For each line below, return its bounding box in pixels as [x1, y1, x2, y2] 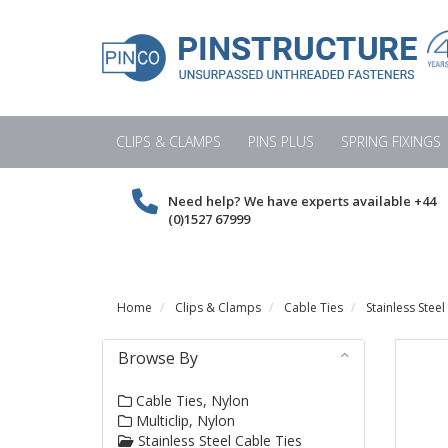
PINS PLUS [247, 132, 314, 152]
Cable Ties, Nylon [132, 391, 249, 411]
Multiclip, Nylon [132, 411, 235, 431]
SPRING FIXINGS [340, 132, 441, 152]
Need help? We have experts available [168, 192, 414, 211]
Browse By [118, 347, 198, 370]
